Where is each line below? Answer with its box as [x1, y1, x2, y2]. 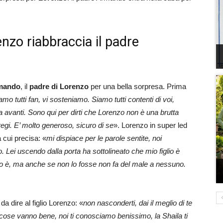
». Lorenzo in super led [113, 120, 187, 129]
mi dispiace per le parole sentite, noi [46, 133, 162, 142]
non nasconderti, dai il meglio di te [83, 198, 192, 207]
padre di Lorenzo [29, 82, 89, 91]
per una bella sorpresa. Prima [89, 82, 186, 91]
